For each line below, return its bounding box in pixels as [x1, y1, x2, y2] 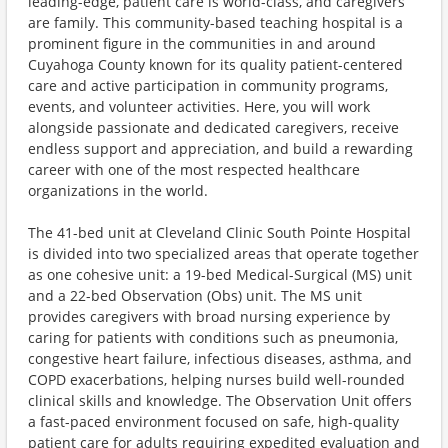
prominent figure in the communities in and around [28, 34, 376, 53]
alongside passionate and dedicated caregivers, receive [28, 118, 399, 137]
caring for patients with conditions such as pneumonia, [28, 328, 398, 347]
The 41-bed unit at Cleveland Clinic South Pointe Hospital [28, 223, 411, 242]
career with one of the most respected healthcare [28, 160, 360, 179]
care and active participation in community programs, [28, 76, 388, 95]
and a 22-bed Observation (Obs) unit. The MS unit [28, 286, 362, 305]
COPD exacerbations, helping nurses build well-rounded [28, 370, 405, 389]
